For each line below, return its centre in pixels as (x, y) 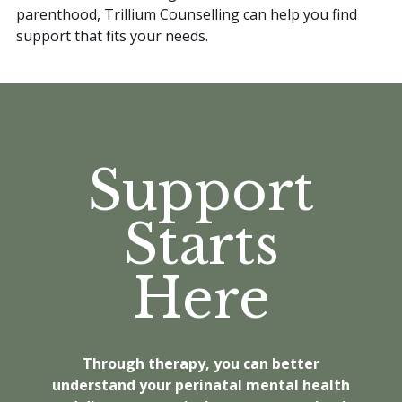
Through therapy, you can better (201, 364)
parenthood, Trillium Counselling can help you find (187, 15)
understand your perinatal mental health (201, 385)
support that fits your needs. (112, 36)
